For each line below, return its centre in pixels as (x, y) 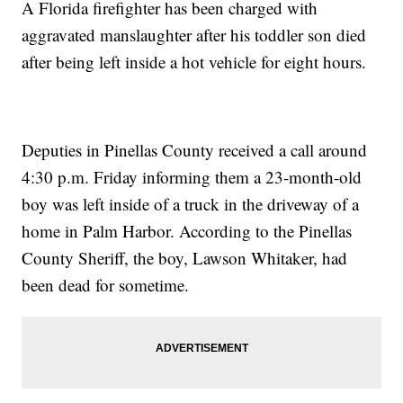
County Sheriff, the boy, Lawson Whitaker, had (185, 258)
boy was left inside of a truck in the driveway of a (191, 204)
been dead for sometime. (106, 285)
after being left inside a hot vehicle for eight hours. (194, 62)
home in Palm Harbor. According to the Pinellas (187, 231)
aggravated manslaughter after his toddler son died (194, 35)
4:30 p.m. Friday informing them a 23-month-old (192, 177)
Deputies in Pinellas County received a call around (195, 150)
